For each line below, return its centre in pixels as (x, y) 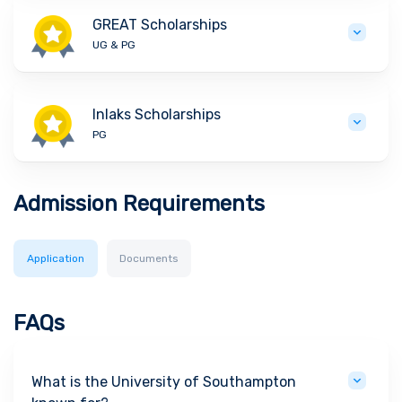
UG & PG (114, 45)
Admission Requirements (139, 204)
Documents (149, 259)
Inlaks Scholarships (157, 115)
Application (56, 259)
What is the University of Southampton (164, 382)
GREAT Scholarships (160, 25)
